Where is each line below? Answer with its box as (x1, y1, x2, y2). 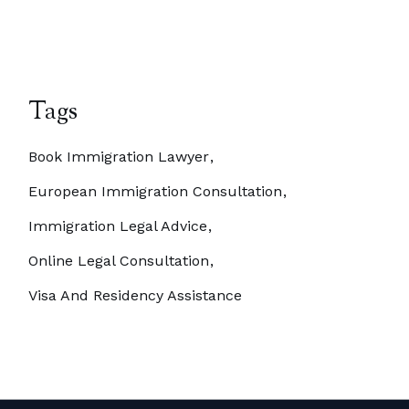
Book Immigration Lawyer (28, 147, 210, 165)
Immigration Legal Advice (28, 216, 208, 235)
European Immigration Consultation (28, 182, 283, 200)
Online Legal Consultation (28, 251, 210, 269)
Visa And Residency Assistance (28, 286, 243, 304)
